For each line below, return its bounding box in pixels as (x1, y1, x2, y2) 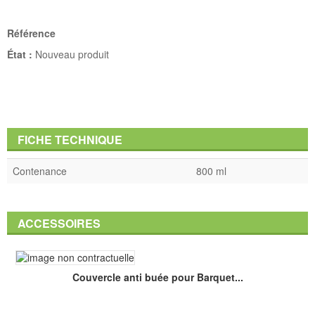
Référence (7, 25, 56, 40)
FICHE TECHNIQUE (18, 131, 122, 148)
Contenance (13, 163, 67, 178)
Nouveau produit (35, 46, 109, 61)
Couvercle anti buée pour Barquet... (72, 269, 243, 284)
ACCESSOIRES (18, 214, 101, 231)
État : (7, 46, 32, 61)
